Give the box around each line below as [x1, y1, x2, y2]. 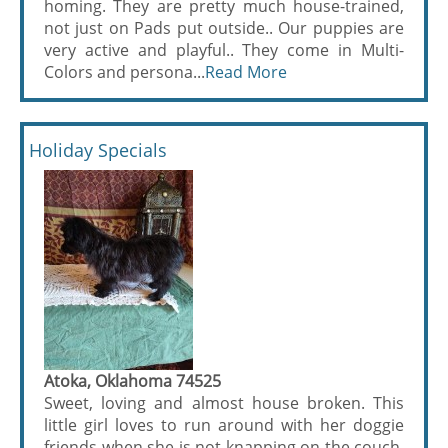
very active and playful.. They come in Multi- [44, 38, 404, 61]
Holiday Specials [29, 137, 167, 162]
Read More [205, 60, 287, 83]
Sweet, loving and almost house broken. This [44, 391, 404, 414]
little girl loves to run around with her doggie [44, 413, 404, 436]
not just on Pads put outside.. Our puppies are [44, 16, 404, 39]
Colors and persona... [44, 60, 205, 83]
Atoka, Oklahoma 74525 [44, 369, 221, 392]
